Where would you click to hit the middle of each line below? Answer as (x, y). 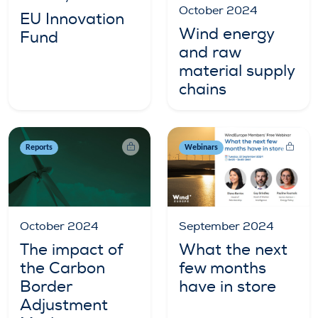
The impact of (71, 250)
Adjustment (64, 306)
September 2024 (226, 227)
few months (223, 269)
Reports (39, 148)
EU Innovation (72, 20)
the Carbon (62, 269)
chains (203, 90)
